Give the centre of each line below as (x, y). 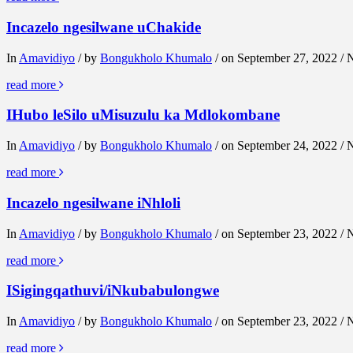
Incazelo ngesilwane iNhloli (93, 203)
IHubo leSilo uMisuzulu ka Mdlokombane (143, 115)
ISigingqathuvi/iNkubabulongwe (113, 291)
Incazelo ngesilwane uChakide (104, 27)
